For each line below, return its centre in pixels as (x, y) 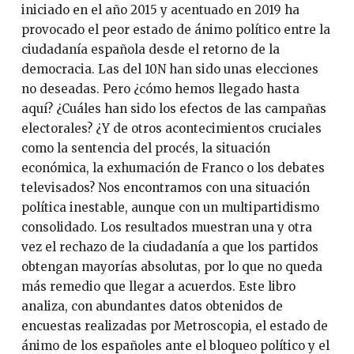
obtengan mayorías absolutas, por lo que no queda (171, 267)
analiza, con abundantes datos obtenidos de (152, 306)
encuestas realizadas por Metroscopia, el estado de (174, 326)
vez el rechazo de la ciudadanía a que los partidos (169, 247)
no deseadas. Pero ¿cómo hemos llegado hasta (160, 89)
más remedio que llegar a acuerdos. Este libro (158, 286)
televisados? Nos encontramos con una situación (165, 188)
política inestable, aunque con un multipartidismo (170, 207)
